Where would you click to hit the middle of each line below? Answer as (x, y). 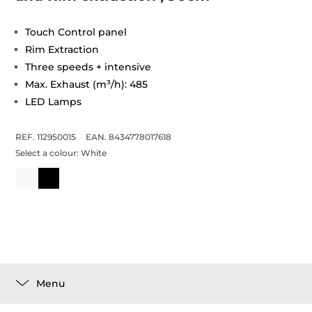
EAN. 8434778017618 (129, 137)
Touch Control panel (76, 32)
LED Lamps (54, 102)
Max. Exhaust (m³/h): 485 (87, 84)
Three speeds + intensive (88, 67)
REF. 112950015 (46, 137)
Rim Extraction (62, 49)
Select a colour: (48, 153)
